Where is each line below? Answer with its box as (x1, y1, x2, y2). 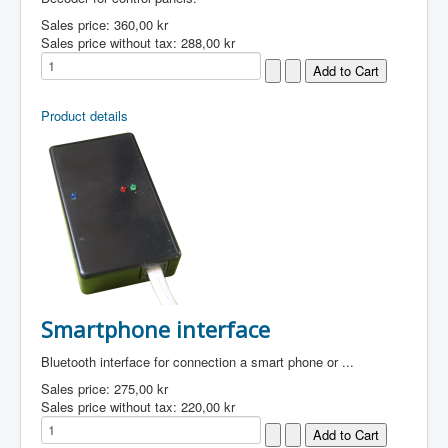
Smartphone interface (41, 314, 270, 344)
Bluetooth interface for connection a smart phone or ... (41, 352, 354, 371)
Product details (41, 106, 128, 125)
